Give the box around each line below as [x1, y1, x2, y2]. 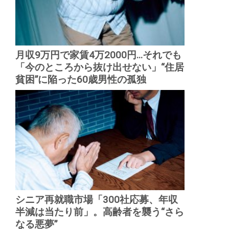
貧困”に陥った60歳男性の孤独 [15, 74, 146, 85]
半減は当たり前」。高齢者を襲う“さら [15, 206, 184, 218]
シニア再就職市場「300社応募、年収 [15, 194, 178, 205]
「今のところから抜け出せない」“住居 [15, 61, 184, 73]
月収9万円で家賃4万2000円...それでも [15, 49, 181, 61]
